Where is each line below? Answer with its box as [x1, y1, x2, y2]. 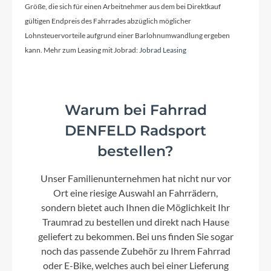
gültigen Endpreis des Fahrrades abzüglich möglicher [25, 16, 191, 26]
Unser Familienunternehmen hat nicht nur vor [40, 172, 231, 184]
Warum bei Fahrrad [64, 101, 207, 119]
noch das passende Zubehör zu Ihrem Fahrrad [41, 245, 230, 257]
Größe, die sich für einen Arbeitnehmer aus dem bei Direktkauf [25, 2, 221, 11]
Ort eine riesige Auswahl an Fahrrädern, [53, 187, 218, 199]
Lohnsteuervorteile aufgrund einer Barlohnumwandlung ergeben [25, 31, 230, 41]
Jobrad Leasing [139, 45, 186, 55]
